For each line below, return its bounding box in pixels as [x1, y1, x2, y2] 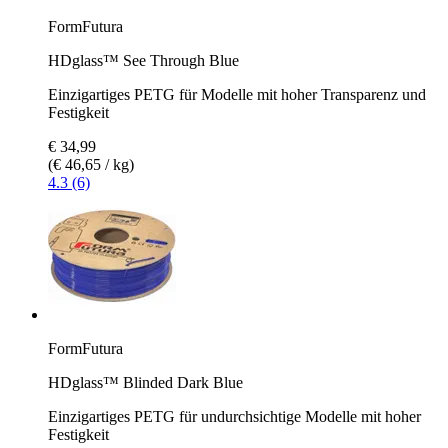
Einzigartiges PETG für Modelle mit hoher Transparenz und [48, 85, 426, 103]
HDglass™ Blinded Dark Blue [48, 373, 243, 391]
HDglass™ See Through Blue [48, 51, 239, 69]
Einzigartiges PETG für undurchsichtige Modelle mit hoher [48, 407, 421, 425]
